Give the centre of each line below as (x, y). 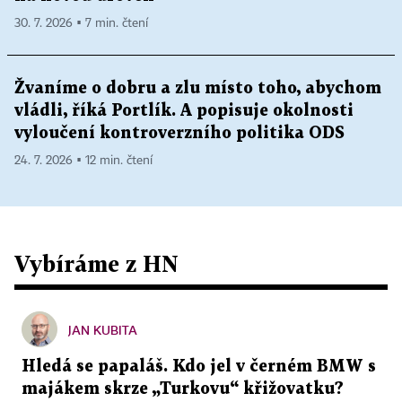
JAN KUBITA (103, 330)
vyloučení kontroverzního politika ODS (179, 134)
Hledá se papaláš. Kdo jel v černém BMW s (199, 367)
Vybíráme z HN (96, 264)
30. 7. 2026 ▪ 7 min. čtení (81, 24)
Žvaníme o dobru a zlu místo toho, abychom (198, 89)
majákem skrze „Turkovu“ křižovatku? (183, 389)
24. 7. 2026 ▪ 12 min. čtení (83, 161)
